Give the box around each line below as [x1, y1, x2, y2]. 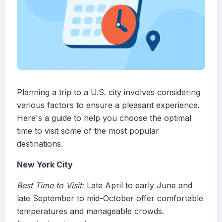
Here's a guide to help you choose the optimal [17, 113, 191, 123]
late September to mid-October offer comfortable [17, 193, 203, 204]
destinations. [17, 139, 63, 149]
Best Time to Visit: [17, 180, 84, 191]
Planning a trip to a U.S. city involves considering [17, 87, 200, 98]
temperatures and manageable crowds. [17, 206, 164, 217]
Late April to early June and [84, 180, 192, 191]
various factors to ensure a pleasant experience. [17, 100, 200, 111]
